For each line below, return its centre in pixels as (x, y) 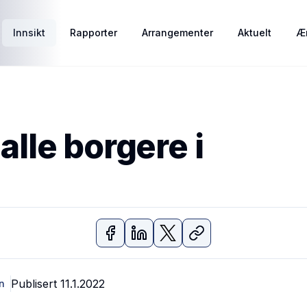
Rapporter (94, 33)
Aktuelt (255, 33)
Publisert (36, 284)
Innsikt (29, 33)
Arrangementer (177, 33)
